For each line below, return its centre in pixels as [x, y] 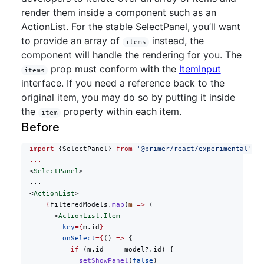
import [38, 149]
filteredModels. [81, 205]
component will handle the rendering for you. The [131, 55]
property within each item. [121, 111]
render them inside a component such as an [119, 12]
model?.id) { [147, 250]
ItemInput [200, 69]
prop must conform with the [113, 69]
